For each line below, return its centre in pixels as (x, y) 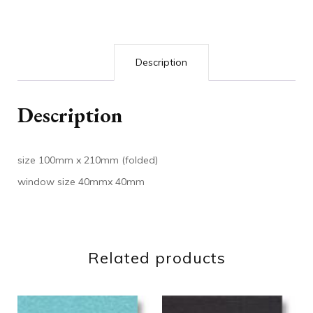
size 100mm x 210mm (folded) (88, 160)
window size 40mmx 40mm (81, 182)
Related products (156, 258)
